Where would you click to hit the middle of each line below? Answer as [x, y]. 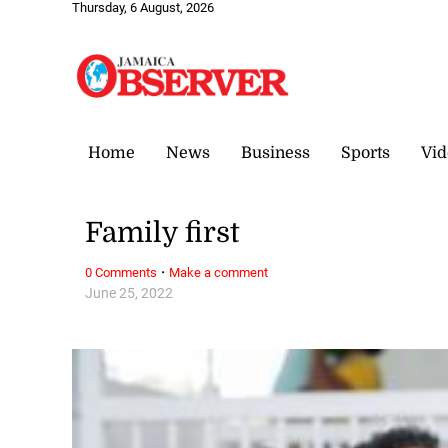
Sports [365, 152]
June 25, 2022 [129, 293]
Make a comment [219, 272]
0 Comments [121, 272]
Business [275, 152]
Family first [163, 233]
